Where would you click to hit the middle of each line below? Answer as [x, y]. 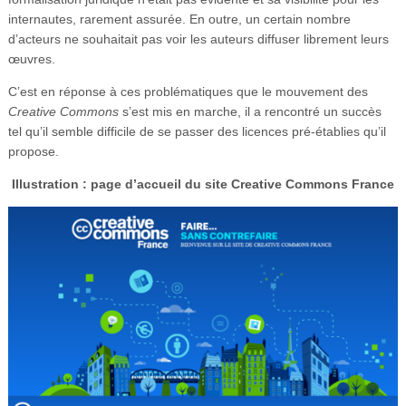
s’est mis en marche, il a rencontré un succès [250, 112]
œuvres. [31, 59]
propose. [33, 152]
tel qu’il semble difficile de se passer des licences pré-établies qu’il [197, 132]
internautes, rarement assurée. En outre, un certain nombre [179, 19]
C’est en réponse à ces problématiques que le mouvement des [188, 92]
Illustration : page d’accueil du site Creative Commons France [203, 184]
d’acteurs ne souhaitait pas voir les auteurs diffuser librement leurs [198, 39]
